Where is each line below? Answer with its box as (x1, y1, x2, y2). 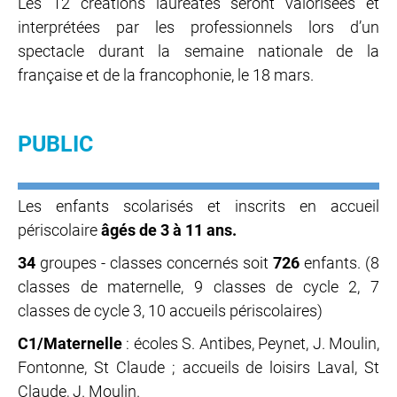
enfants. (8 (300, 253, 379, 273)
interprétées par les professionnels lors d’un (18, 17, 379, 36)
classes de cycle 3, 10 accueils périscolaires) (18, 301, 323, 321)
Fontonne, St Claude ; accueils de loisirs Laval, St (18, 358, 379, 378)
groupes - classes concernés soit (40, 253, 273, 273)
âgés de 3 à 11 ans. (101, 221, 237, 240)
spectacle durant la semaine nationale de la (18, 41, 379, 60)
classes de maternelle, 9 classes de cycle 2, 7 (18, 277, 379, 297)
